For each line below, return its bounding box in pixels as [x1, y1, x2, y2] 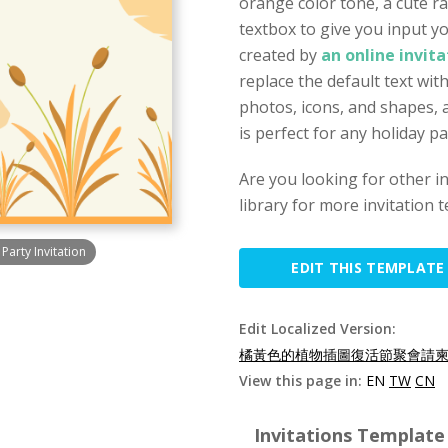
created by [239, 44, 321, 66]
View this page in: [239, 371, 366, 390]
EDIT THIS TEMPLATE [291, 258, 445, 277]
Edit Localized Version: [239, 319, 396, 338]
